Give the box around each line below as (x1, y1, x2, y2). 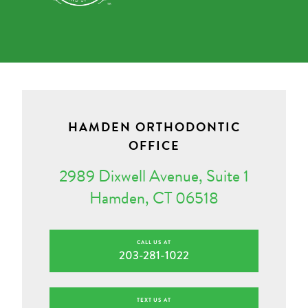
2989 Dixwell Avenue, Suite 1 (59, 163, 249, 188)
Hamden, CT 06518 (89, 185, 219, 210)
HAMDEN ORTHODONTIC (67, 117, 241, 136)
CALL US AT (137, 237, 171, 247)
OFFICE (128, 135, 180, 155)
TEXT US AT (137, 295, 171, 305)
